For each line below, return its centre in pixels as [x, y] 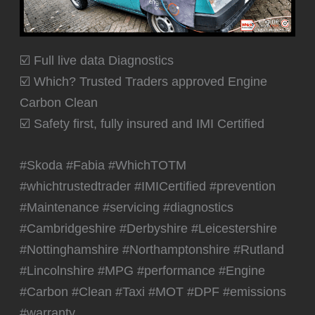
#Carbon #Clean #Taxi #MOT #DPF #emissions [153, 291]
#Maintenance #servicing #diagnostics [127, 207]
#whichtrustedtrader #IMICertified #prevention [148, 186]
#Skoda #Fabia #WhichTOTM [103, 165]
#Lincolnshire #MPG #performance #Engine [143, 270]
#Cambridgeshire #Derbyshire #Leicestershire [149, 228]
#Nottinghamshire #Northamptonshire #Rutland [152, 249]
